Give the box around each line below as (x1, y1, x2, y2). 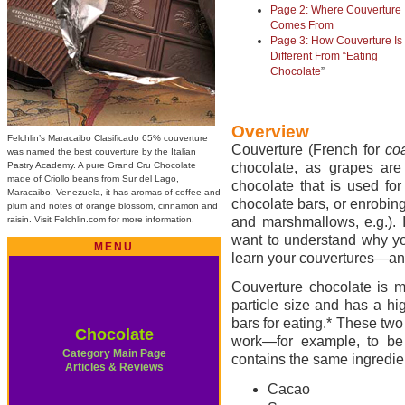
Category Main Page (61, 347, 166, 360)
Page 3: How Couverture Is (270, 34, 402, 47)
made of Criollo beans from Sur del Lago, (7, 174, 179, 184)
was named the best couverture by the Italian (7, 146, 196, 156)
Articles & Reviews (64, 361, 164, 373)
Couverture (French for (231, 142, 385, 157)
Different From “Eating (270, 50, 378, 62)
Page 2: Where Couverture (270, 4, 401, 16)
